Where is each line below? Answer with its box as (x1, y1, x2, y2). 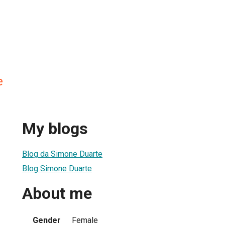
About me (22, 184, 92, 203)
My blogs (22, 119, 88, 139)
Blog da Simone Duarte (22, 149, 102, 159)
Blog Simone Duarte (22, 163, 92, 173)
